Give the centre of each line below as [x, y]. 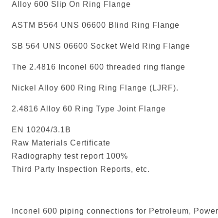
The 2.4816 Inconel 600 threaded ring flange [99, 67]
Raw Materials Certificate [61, 143]
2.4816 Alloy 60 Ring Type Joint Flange [89, 109]
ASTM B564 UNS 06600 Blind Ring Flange [96, 25]
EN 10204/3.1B [41, 129]
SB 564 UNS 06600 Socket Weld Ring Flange [101, 46]
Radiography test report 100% [70, 156]
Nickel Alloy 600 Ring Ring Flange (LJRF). [95, 88]
